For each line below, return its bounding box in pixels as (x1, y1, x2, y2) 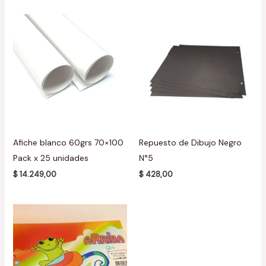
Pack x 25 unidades (12, 153, 88, 164)
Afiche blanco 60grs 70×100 (12, 137, 123, 148)
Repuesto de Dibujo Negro (139, 137, 242, 148)
